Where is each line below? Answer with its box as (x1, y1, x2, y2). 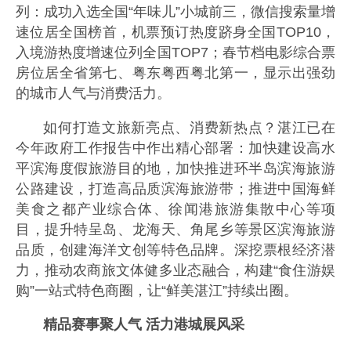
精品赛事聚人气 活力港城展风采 (43, 317, 245, 333)
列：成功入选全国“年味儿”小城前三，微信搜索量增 (16, 4, 335, 20)
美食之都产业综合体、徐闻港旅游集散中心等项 (16, 201, 335, 217)
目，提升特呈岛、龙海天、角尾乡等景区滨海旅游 (16, 221, 335, 237)
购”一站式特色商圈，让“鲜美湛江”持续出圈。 (16, 282, 298, 299)
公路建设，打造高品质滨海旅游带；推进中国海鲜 (16, 180, 335, 197)
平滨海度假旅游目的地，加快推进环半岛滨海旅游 (16, 160, 335, 176)
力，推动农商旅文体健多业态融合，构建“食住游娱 (16, 262, 335, 278)
